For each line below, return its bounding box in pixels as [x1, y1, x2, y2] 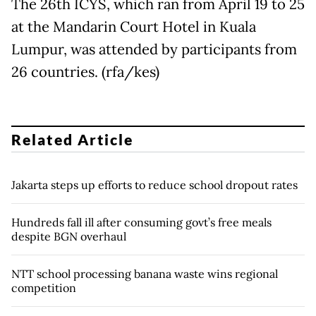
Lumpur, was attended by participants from [11, 40, 297, 59]
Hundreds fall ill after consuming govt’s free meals [11, 214, 272, 229]
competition [11, 280, 76, 295]
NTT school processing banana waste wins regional [11, 266, 278, 281]
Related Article [11, 130, 134, 148]
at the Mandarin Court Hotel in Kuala [11, 18, 256, 37]
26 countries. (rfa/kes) [11, 63, 159, 82]
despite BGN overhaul [11, 229, 126, 243]
